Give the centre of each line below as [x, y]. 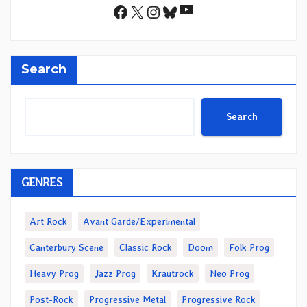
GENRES [42, 182]
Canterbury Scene [66, 247]
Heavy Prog [54, 273]
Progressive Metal [127, 299]
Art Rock [48, 221]
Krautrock [173, 273]
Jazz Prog [115, 273]
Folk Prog [249, 247]
